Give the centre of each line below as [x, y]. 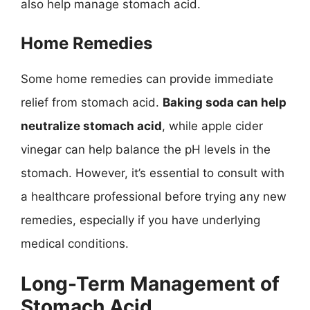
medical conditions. [75, 243]
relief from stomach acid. [92, 102]
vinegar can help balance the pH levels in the [146, 149]
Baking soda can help [225, 102]
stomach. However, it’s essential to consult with [153, 173]
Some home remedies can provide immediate [147, 79]
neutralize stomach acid [91, 126]
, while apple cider [212, 126]
